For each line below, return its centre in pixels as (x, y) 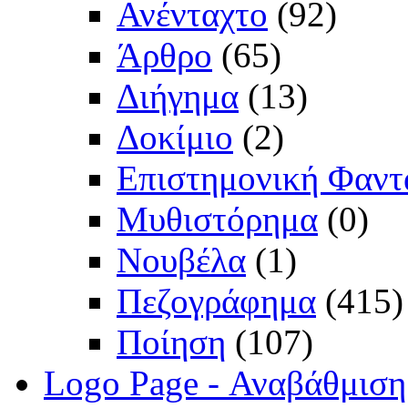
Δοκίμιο (175, 138)
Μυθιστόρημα (217, 219)
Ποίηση (171, 342)
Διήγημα (178, 97)
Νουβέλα (181, 260)
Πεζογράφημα (216, 301)
